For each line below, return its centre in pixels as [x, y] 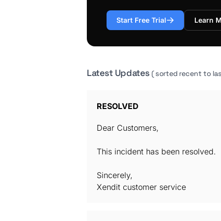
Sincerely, [115, 175]
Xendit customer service [141, 187]
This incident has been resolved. [156, 151]
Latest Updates [119, 73]
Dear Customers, [128, 128]
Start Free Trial [141, 20]
